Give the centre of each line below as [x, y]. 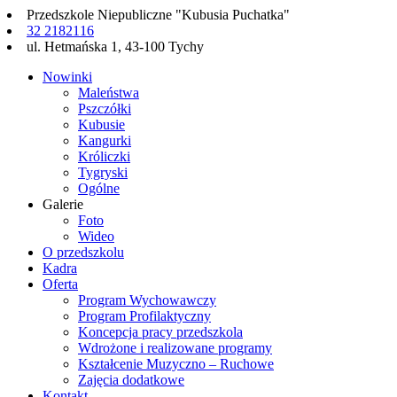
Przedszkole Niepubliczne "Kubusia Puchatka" [158, 15]
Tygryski [103, 172]
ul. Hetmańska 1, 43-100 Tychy [115, 47]
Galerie [63, 204]
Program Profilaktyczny [144, 316]
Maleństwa [109, 93]
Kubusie [101, 125]
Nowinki [67, 77]
